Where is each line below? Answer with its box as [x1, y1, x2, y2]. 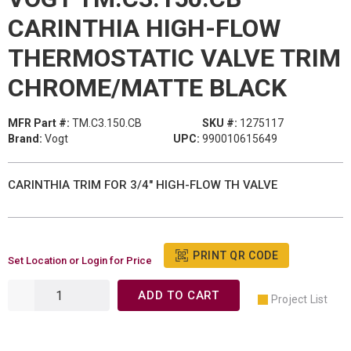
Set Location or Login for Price [8, 255, 152, 266]
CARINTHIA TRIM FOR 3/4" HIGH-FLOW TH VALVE [8, 178, 277, 192]
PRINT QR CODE [193, 248, 279, 262]
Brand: [8, 132, 42, 145]
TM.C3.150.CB [72, 117, 142, 129]
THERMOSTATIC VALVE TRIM [8, 43, 341, 73]
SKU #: [201, 117, 237, 129]
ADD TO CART [138, 288, 219, 302]
